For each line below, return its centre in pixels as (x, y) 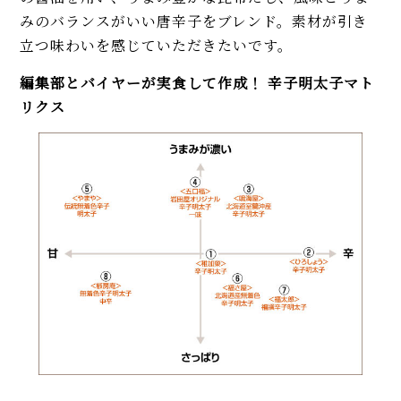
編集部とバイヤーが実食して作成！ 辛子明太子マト (197, 83)
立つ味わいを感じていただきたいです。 (157, 46)
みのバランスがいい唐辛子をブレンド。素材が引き (194, 21)
